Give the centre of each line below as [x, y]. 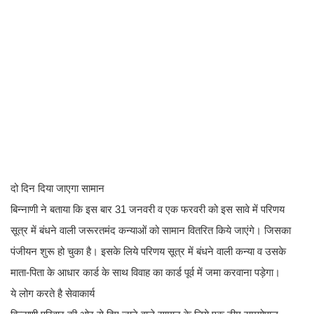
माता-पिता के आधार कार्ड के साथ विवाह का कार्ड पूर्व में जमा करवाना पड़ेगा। [147, 273]
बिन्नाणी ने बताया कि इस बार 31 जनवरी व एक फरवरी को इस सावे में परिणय [148, 210]
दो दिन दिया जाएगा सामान [57, 189]
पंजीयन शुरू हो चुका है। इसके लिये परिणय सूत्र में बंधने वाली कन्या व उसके [148, 252]
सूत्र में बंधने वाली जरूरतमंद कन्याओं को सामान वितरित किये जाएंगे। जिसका [151, 231]
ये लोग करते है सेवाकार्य [53, 294]
